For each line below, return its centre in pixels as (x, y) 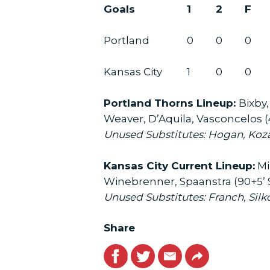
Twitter (152, 252)
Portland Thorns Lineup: (171, 103)
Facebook (132, 252)
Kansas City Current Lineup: (179, 165)
